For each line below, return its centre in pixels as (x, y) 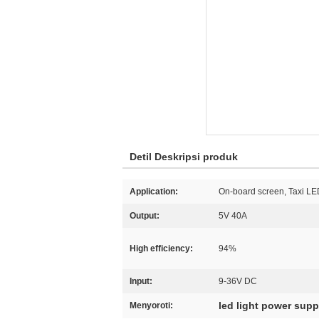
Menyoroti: (151, 305)
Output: (145, 216)
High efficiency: (161, 249)
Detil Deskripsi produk (184, 157)
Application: (154, 192)
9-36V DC (238, 281)
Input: (141, 281)
